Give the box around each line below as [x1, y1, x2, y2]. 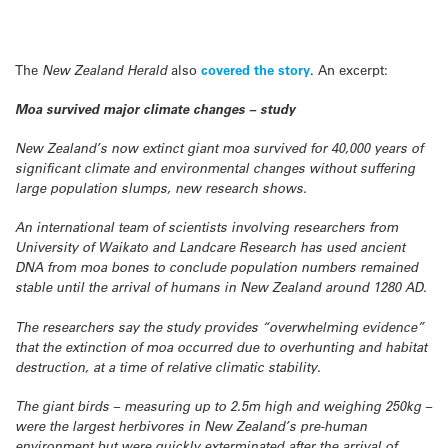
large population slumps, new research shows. [15, 179, 307, 198]
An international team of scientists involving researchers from [15, 218, 398, 237]
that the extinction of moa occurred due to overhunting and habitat [15, 337, 427, 356]
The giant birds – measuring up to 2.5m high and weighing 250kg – [15, 396, 432, 415]
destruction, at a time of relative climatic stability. [15, 357, 321, 376]
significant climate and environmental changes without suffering [15, 159, 415, 178]
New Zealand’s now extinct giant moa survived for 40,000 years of [15, 139, 423, 158]
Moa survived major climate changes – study [15, 99, 295, 118]
